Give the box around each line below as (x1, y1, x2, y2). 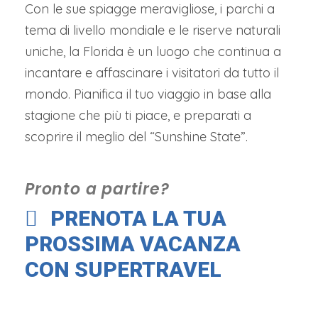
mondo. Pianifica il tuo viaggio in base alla (25, 85, 271, 102)
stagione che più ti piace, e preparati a (25, 106, 251, 124)
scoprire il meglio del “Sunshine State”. (25, 128, 248, 145)
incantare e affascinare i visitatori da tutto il (25, 64, 279, 81)
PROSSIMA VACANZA (25, 231, 241, 256)
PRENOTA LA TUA (50, 205, 226, 231)
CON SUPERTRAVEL (25, 256, 221, 282)
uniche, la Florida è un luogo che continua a (25, 43, 281, 60)
